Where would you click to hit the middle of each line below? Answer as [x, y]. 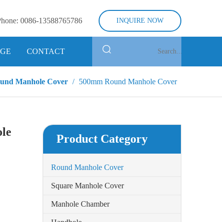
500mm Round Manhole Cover [128, 81]
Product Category [102, 139]
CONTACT [46, 51]
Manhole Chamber [80, 204]
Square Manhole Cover [87, 186]
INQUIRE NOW [140, 21]
